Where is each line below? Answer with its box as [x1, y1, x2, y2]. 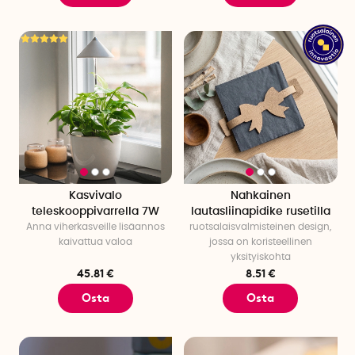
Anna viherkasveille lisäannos [25, 222, 165, 232]
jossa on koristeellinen [208, 237, 312, 247]
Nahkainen [230, 190, 291, 202]
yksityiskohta [230, 252, 291, 262]
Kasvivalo [68, 190, 122, 202]
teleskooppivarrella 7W [31, 206, 159, 218]
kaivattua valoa [58, 237, 132, 247]
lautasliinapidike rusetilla [190, 206, 330, 218]
